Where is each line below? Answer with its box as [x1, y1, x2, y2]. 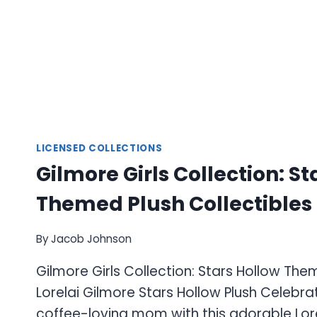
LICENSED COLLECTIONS [36, 141, 163, 155]
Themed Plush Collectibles [36, 190, 312, 219]
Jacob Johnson [51, 231, 132, 246]
